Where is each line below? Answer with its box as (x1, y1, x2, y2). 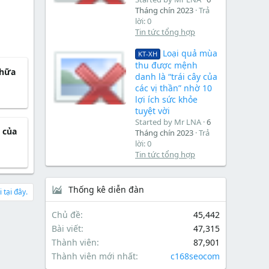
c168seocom (171, 250, 220, 262)
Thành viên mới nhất (52, 250, 136, 262)
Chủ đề (52, 209, 80, 221)
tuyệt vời (135, 105, 170, 117)
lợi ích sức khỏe (135, 94, 198, 106)
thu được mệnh (135, 59, 198, 71)
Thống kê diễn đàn (68, 184, 144, 196)
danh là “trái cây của (135, 71, 217, 83)
